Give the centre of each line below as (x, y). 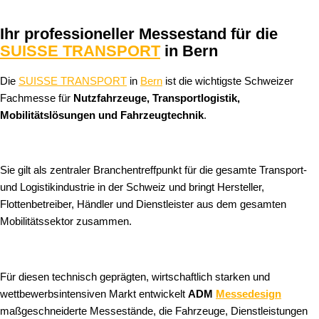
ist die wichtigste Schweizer (228, 82)
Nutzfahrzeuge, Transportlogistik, (157, 99)
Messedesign (249, 294)
